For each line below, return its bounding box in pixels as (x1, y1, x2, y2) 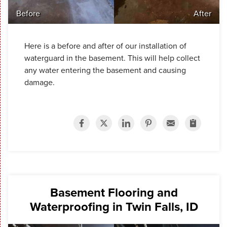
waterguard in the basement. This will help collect (24, 52, 200, 64)
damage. (24, 77, 57, 89)
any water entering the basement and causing (24, 64, 186, 77)
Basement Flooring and (50, 183, 178, 202)
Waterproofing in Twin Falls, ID (29, 198, 198, 216)
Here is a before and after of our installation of (24, 40, 186, 52)
